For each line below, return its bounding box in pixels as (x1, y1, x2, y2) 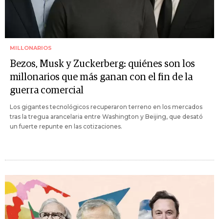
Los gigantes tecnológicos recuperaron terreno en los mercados (10, 103, 202, 110)
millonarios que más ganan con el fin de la (10, 72, 193, 82)
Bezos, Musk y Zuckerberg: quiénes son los (10, 59, 195, 69)
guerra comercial (10, 85, 84, 95)
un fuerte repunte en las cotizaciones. (10, 122, 122, 130)
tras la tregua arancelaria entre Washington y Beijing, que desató (10, 112, 203, 120)
